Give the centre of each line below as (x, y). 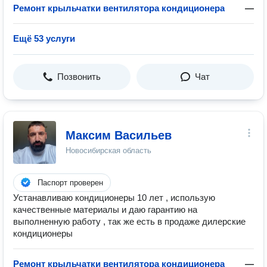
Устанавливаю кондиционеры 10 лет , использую (114, 198)
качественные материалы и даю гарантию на (105, 209)
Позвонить (79, 77)
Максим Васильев (119, 135)
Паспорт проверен (70, 183)
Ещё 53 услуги (44, 38)
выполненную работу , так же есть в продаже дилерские (129, 221)
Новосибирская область (108, 150)
